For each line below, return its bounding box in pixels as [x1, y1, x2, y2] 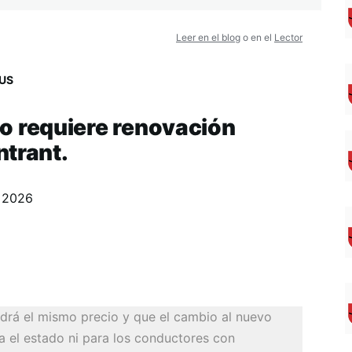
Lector [274, 31, 302, 43]
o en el [240, 31, 274, 43]
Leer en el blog [176, 31, 240, 43]
